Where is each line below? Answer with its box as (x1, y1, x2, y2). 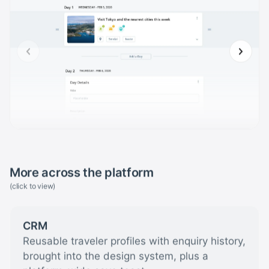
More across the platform (10, 163, 154, 179)
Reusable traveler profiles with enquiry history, (23, 234, 246, 246)
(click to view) (10, 180, 56, 190)
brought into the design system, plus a (23, 249, 209, 261)
